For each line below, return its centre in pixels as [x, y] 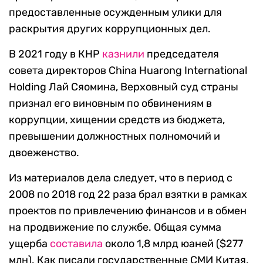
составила [76, 244]
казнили [123, 54]
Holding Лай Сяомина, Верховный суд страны [124, 87]
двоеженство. [44, 153]
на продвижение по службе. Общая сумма [115, 227]
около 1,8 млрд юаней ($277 [173, 244]
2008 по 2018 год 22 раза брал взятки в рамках [128, 195]
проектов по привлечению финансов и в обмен [128, 211]
